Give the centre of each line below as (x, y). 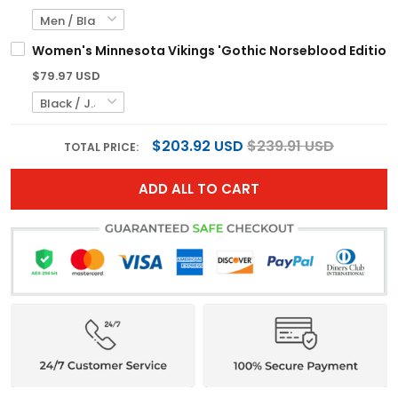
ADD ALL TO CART (199, 188)
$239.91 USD (291, 146)
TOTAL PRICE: (103, 147)
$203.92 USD (198, 146)
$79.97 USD (66, 76)
